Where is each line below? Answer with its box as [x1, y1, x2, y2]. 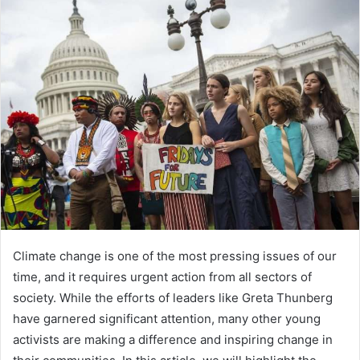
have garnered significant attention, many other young [13, 310, 321, 326]
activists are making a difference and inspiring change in [13, 331, 333, 347]
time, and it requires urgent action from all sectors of [13, 268, 312, 284]
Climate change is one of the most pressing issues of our [13, 247, 337, 264]
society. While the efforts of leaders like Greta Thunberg [13, 289, 333, 305]
